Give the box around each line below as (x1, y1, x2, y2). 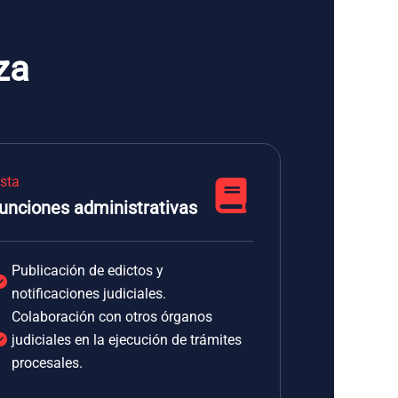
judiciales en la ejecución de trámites (12, 331, 242, 348)
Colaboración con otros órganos (12, 308, 212, 325)
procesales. (12, 354, 83, 371)
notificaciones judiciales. (12, 285, 166, 302)
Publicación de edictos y (12, 262, 163, 279)
